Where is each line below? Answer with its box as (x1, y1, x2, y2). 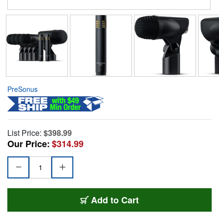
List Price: (7, 127, 42, 138)
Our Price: (7, 137, 50, 150)
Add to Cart (91, 193, 139, 206)
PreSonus (7, 84, 38, 94)
